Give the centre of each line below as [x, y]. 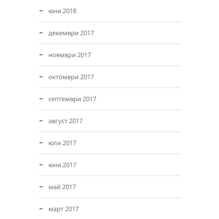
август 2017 [66, 121]
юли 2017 [62, 143]
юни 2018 [62, 11]
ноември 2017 [70, 55]
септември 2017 [72, 99]
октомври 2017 [71, 77]
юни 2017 [62, 165]
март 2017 [64, 209]
